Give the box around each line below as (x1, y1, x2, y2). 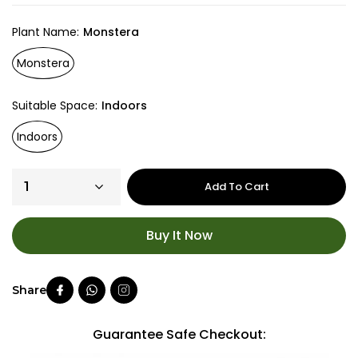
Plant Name (12, 24, 77, 41)
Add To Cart (204, 179, 269, 195)
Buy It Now (145, 226, 213, 245)
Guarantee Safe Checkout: (92, 325, 266, 344)
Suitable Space (12, 97, 95, 114)
